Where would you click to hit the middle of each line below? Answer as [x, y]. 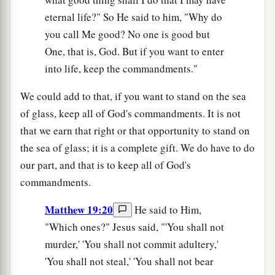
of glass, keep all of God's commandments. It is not [130, 113]
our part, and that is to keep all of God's [106, 165]
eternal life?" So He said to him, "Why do [134, 17]
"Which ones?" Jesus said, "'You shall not [134, 227]
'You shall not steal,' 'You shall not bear [129, 261]
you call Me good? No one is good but [127, 34]
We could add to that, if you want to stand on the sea [133, 96]
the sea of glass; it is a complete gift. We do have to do [137, 147]
